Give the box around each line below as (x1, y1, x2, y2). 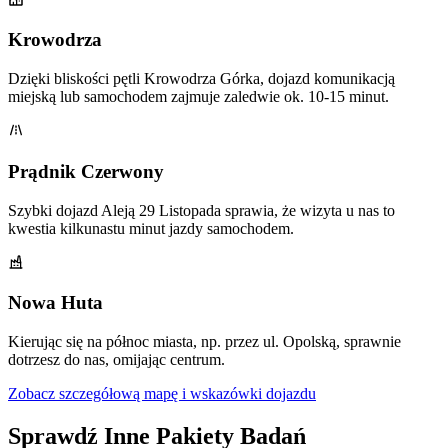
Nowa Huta (8, 292, 103, 314)
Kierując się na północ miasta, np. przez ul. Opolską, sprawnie (8, 333, 401, 351)
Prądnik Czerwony (8, 160, 164, 182)
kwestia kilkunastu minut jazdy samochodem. (8, 219, 294, 237)
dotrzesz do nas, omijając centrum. (8, 351, 225, 369)
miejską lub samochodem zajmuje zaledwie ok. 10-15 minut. (8, 88, 389, 106)
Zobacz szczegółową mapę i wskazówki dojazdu (8, 385, 316, 403)
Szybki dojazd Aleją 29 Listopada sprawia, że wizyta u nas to (8, 201, 395, 219)
